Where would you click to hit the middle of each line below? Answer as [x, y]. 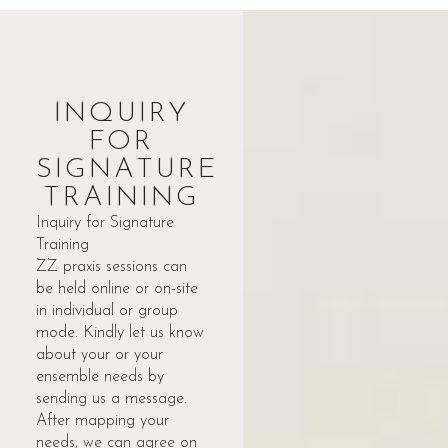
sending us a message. [111, 398]
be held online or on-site [116, 288]
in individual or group [106, 310]
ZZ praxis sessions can [111, 266]
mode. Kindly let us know [119, 332]
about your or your [99, 354]
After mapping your [102, 420]
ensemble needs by [99, 376]
